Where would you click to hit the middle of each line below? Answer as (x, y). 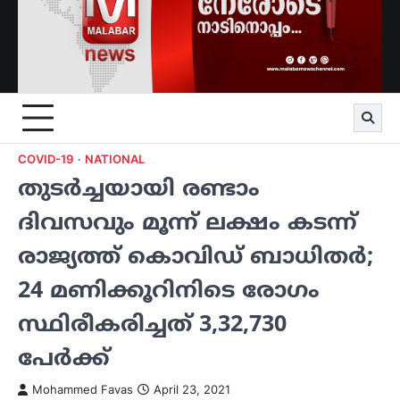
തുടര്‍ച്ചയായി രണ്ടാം (139, 187)
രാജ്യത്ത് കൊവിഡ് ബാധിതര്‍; (196, 255)
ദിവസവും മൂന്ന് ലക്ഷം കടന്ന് (187, 221)
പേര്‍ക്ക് (64, 357)
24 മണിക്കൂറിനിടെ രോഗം (169, 289)
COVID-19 (46, 159)
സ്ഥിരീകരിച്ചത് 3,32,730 (152, 323)
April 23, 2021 (192, 389)
